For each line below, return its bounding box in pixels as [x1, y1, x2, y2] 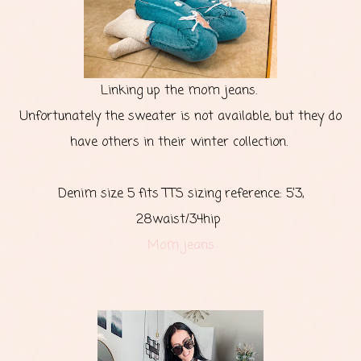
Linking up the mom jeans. [100, 81, 261, 101]
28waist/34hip [136, 210, 225, 230]
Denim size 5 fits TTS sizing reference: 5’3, [57, 185, 304, 204]
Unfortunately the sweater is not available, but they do [19, 107, 342, 127]
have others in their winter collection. [69, 133, 292, 152]
